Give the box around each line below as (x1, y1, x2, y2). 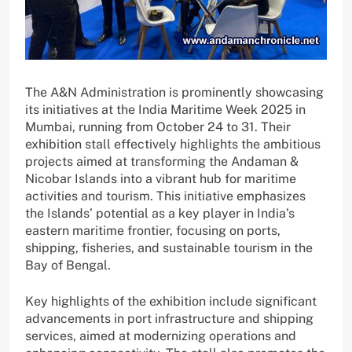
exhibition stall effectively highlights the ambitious (25, 137, 321, 152)
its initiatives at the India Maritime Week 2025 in (25, 102, 306, 118)
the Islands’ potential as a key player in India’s (25, 206, 295, 222)
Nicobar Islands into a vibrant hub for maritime (25, 171, 296, 187)
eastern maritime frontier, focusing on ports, (25, 223, 280, 239)
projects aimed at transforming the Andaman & (25, 154, 299, 170)
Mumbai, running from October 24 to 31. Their (25, 119, 291, 135)
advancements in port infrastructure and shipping (25, 311, 313, 327)
